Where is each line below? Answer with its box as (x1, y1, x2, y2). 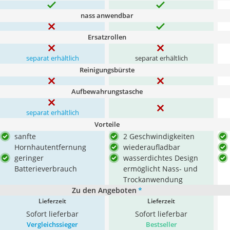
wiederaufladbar (123, 142, 180, 152)
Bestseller (145, 220, 177, 229)
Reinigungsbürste (79, 65, 135, 74)
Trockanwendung (123, 175, 183, 184)
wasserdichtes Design (123, 153, 198, 163)
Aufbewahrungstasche (71, 87, 143, 96)
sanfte (14, 131, 36, 141)
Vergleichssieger (27, 220, 78, 229)
